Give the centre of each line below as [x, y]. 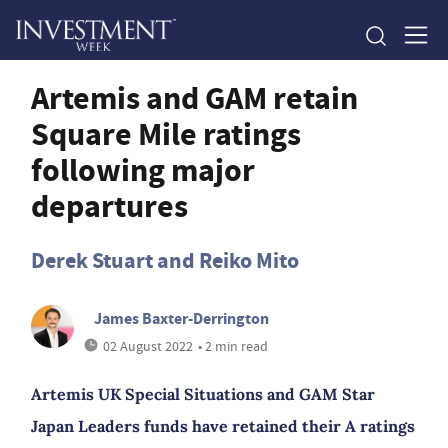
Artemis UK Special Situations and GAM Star [203, 394]
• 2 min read [233, 346]
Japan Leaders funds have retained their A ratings [223, 426]
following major [143, 170]
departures [109, 206]
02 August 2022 [148, 346]
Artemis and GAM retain [194, 98]
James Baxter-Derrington [182, 318]
